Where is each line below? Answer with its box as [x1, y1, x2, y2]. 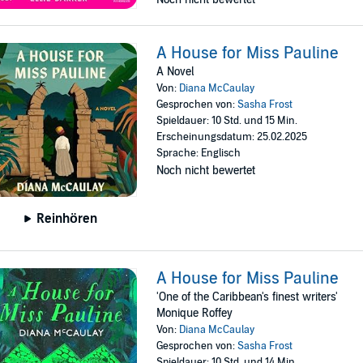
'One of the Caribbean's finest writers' [156, 289, 339, 304]
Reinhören [36, 210, 98, 227]
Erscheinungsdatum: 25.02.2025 [156, 130, 308, 144]
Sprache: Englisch [156, 147, 241, 160]
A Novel [156, 65, 194, 79]
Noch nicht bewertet [156, 164, 256, 178]
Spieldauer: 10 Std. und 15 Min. [156, 114, 298, 128]
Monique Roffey [156, 305, 233, 320]
